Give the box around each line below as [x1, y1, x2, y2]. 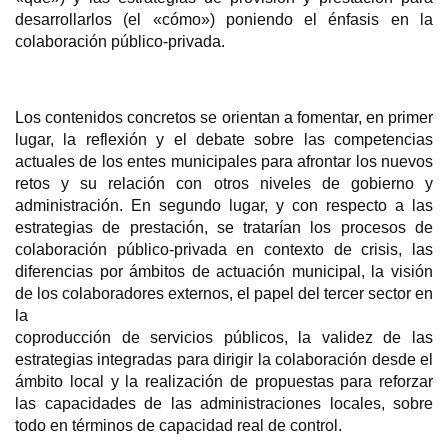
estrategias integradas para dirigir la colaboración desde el [15, 350, 433, 368]
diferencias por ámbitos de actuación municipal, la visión [15, 262, 433, 280]
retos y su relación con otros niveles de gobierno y [15, 174, 433, 192]
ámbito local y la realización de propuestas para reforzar [15, 372, 433, 390]
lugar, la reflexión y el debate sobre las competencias [15, 130, 433, 148]
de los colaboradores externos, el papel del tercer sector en [15, 284, 433, 302]
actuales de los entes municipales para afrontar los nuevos [15, 152, 433, 170]
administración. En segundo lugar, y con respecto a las [15, 196, 433, 214]
